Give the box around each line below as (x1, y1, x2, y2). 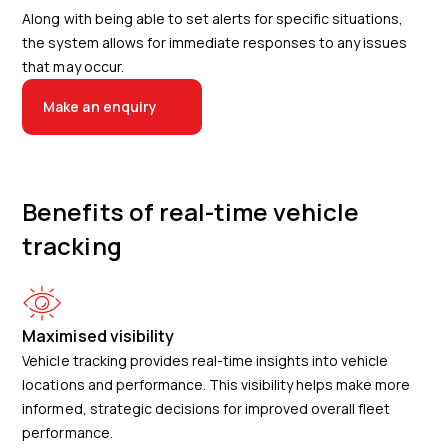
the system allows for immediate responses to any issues (22, 33, 408, 52)
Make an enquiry (43, 97, 157, 116)
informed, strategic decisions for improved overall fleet (22, 399, 391, 418)
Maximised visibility (22, 325, 174, 347)
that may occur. (22, 57, 124, 76)
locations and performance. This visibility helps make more (22, 375, 411, 394)
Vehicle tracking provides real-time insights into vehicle (22, 351, 389, 370)
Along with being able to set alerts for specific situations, (22, 9, 404, 28)
